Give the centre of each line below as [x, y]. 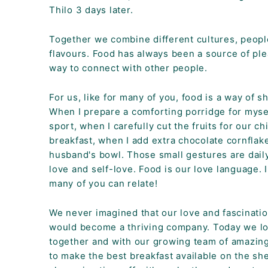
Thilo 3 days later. [93, 10]
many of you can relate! [103, 183]
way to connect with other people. [130, 68]
